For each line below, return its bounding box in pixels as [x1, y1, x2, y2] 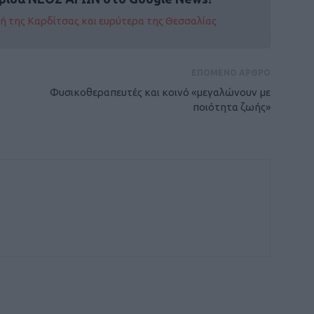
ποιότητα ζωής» [193, 101, 271, 114]
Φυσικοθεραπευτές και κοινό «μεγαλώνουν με [50, 86, 271, 99]
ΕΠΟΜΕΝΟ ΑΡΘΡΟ [191, 68, 271, 78]
